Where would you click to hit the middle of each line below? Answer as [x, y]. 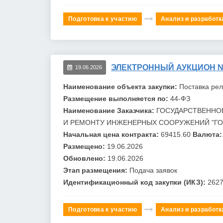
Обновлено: [85, 158]
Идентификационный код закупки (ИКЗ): [135, 182]
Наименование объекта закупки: [121, 86]
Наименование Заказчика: [110, 110]
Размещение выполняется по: [117, 98]
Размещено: [85, 146]
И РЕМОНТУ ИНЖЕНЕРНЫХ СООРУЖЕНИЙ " [139, 122]
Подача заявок [153, 170]
